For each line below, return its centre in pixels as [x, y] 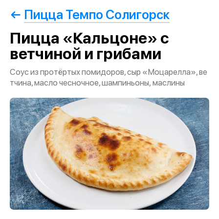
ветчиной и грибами [86, 54]
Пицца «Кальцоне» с [89, 38]
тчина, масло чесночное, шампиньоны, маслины [97, 83]
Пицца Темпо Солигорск [97, 14]
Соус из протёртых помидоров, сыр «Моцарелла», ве [109, 72]
